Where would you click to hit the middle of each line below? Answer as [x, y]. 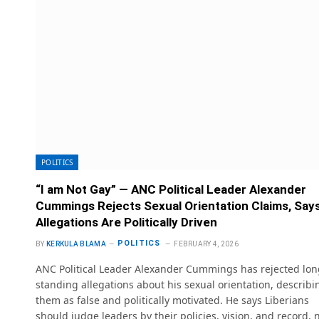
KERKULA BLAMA [76, 244]
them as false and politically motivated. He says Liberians [172, 300]
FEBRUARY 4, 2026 [206, 244]
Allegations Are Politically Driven [126, 222]
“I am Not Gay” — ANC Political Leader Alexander [171, 189]
